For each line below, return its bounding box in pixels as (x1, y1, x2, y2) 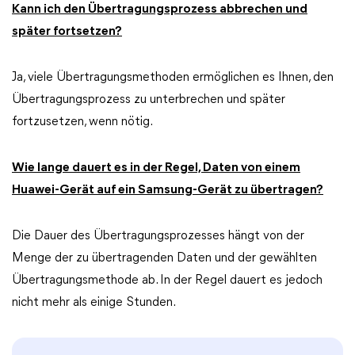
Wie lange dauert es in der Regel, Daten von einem (12, 162, 300, 174)
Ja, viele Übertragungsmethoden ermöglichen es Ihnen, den (12, 71, 334, 84)
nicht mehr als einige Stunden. (12, 296, 176, 309)
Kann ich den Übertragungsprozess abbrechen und (12, 3, 307, 16)
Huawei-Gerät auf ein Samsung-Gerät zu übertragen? (12, 184, 323, 197)
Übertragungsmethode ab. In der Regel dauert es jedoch (12, 274, 323, 287)
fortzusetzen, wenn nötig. (12, 116, 153, 128)
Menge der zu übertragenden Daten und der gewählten (12, 252, 317, 265)
